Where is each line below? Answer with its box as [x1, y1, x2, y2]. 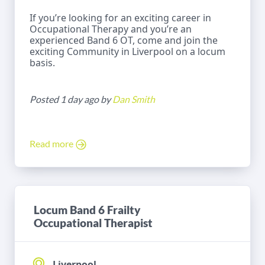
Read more [30, 137, 75, 149]
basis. [30, 56, 55, 69]
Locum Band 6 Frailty [34, 202, 141, 216]
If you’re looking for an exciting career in [30, 11, 211, 24]
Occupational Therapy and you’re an [30, 22, 192, 35]
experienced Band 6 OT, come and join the [30, 33, 218, 47]
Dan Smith [112, 93, 155, 105]
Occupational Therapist [34, 215, 153, 230]
